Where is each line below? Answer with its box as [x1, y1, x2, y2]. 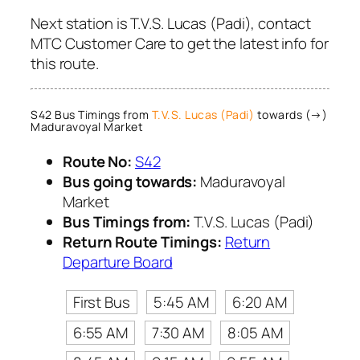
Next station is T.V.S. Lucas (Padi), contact [31, 12, 311, 34]
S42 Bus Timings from [31, 107, 152, 123]
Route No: [63, 150, 133, 172]
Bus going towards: [63, 170, 198, 192]
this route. [31, 52, 99, 74]
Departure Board [63, 251, 173, 272]
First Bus [72, 291, 130, 313]
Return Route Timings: [63, 231, 222, 252]
